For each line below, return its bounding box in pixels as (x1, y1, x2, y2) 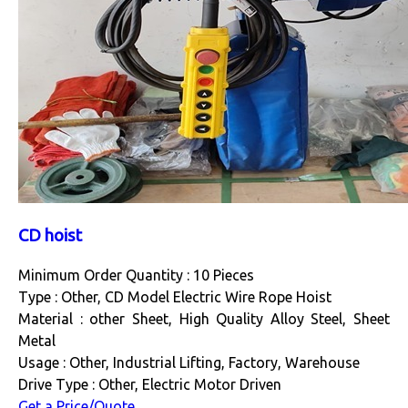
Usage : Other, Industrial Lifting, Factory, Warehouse (18, 354, 360, 372)
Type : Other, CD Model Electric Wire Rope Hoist (18, 289, 331, 306)
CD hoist (18, 226, 82, 246)
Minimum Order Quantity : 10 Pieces (18, 267, 254, 284)
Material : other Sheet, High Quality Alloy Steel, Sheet (18, 311, 390, 328)
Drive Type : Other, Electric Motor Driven (18, 376, 281, 393)
